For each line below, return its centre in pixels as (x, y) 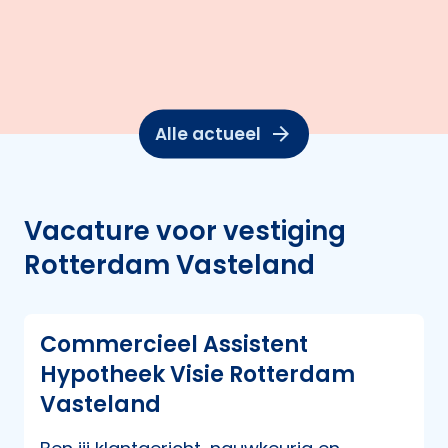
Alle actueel (208, 133)
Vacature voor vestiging (185, 230)
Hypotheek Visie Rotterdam (197, 374)
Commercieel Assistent (174, 344)
